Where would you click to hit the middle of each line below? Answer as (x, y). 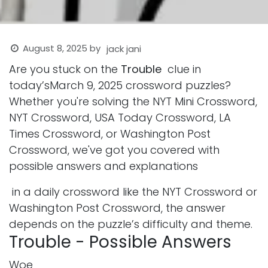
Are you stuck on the (65, 69)
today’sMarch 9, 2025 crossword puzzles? (120, 85)
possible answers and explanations (103, 166)
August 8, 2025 (55, 48)
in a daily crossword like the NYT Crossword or (133, 192)
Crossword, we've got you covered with (114, 150)
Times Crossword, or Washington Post (110, 134)
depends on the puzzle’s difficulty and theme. (131, 224)
